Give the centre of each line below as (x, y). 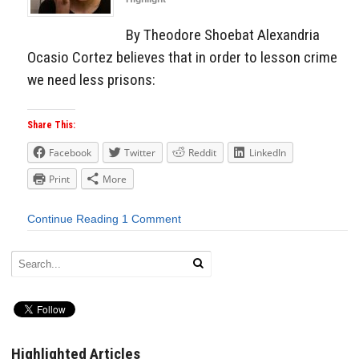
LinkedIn (268, 153)
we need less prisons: (91, 79)
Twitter (140, 153)
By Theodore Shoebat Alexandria (223, 34)
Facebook (70, 153)
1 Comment (151, 219)
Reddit (202, 153)
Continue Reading (73, 219)
